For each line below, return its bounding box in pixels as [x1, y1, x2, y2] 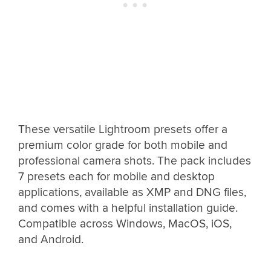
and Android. [18, 232, 83, 247]
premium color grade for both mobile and [18, 137, 227, 152]
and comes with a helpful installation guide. [18, 200, 238, 215]
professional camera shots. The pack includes [18, 153, 251, 168]
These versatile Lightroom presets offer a [18, 122, 227, 137]
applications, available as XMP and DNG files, [18, 184, 246, 200]
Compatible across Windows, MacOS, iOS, [18, 216, 232, 231]
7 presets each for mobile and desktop [18, 169, 215, 184]
